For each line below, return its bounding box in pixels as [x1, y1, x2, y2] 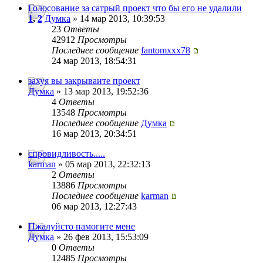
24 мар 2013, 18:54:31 [52, 56, 137, 66]
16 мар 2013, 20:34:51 [52, 129, 137, 139]
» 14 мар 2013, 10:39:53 [70, 14, 165, 24]
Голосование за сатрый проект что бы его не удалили [28, 3, 242, 14]
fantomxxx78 [141, 45, 190, 56]
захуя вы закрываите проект [28, 76, 140, 86]
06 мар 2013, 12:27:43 [52, 201, 137, 212]
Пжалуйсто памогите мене [28, 221, 135, 232]
